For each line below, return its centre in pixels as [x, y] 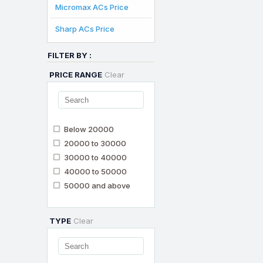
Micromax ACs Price [92, 7]
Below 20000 [89, 129]
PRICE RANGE [76, 75]
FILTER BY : [70, 55]
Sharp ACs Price [85, 29]
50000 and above [97, 186]
